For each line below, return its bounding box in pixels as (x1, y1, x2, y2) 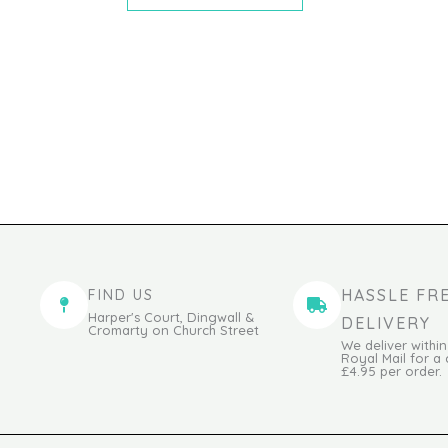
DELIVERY (340, 313, 431, 334)
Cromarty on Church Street (88, 322, 259, 339)
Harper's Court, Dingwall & (88, 309, 254, 326)
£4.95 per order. (340, 363, 442, 380)
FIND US (88, 286, 154, 305)
